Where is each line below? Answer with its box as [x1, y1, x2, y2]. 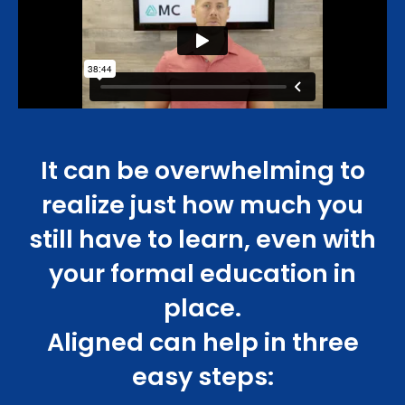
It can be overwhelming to [40, 154, 365, 188]
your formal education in [49, 257, 356, 291]
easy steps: [131, 360, 274, 394]
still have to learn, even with [29, 222, 376, 257]
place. [164, 291, 241, 325]
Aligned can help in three [46, 325, 359, 360]
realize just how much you [42, 188, 363, 222]
